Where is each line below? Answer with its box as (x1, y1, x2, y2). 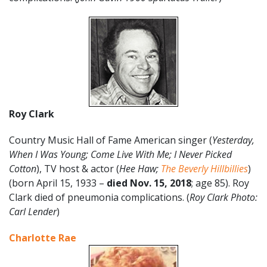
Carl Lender (9, 204, 57, 218)
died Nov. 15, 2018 (107, 176, 191, 190)
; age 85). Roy (191, 176, 249, 190)
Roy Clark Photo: (190, 190, 257, 204)
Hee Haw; (119, 162, 161, 175)
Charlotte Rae (9, 231, 76, 244)
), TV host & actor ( (36, 162, 119, 175)
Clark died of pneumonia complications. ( (9, 190, 190, 204)
